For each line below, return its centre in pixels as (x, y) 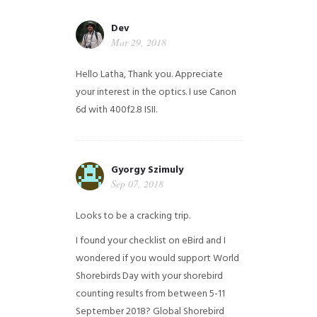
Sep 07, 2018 (137, 184)
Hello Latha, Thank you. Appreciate (149, 75)
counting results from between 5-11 (150, 294)
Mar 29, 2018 (138, 42)
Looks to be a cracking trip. (133, 216)
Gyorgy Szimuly (147, 170)
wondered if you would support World (157, 259)
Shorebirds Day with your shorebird (149, 276)
